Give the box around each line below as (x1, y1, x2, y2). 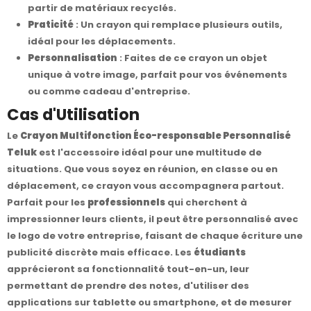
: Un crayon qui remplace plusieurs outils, (74, 18, 283, 31)
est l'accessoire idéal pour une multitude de (37, 145, 262, 159)
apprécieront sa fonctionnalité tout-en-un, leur (7, 262, 249, 276)
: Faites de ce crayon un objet (117, 51, 267, 65)
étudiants (194, 245, 246, 259)
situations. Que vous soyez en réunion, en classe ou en (7, 162, 278, 176)
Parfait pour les (7, 195, 87, 209)
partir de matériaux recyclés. (28, 1, 176, 15)
